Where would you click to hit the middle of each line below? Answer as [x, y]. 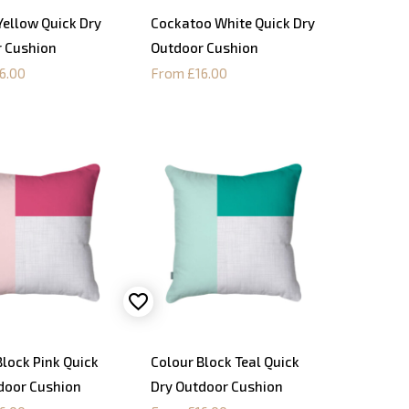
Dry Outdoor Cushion [216, 386]
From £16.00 [189, 73]
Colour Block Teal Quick [225, 361]
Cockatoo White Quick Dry [232, 23]
